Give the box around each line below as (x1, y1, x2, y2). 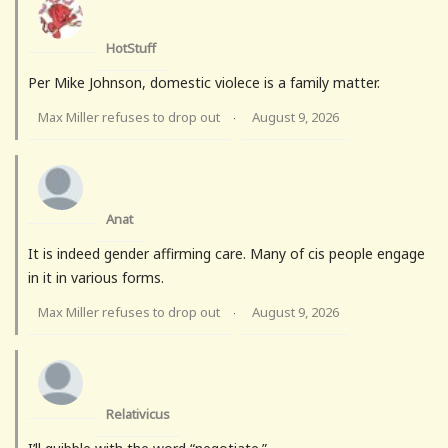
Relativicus (106, 405, 170, 424)
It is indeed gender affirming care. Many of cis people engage (28, 244, 425, 264)
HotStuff (106, 39, 156, 58)
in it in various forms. (28, 268, 164, 288)
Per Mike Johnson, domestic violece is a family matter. (28, 73, 380, 93)
